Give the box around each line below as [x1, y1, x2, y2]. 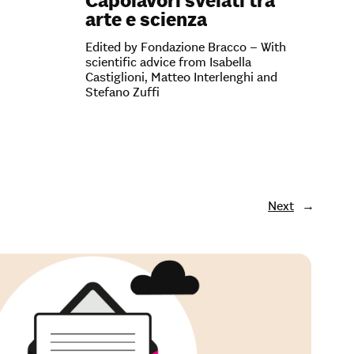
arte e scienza [85, 7, 207, 32]
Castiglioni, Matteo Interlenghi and [85, 68, 277, 85]
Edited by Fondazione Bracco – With [85, 38, 286, 55]
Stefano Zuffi [85, 83, 160, 100]
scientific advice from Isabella [85, 53, 251, 70]
